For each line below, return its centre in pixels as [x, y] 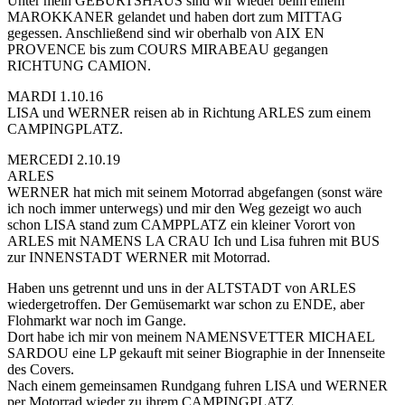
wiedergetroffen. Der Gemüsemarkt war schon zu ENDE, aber [186, 305]
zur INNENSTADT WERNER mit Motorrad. [139, 258]
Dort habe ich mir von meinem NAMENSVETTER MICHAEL [191, 337]
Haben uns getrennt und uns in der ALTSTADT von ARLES [182, 288]
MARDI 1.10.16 [55, 97]
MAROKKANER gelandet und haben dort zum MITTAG [175, 17]
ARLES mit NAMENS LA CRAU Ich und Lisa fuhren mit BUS [193, 241]
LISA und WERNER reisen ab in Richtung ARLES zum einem [189, 113]
